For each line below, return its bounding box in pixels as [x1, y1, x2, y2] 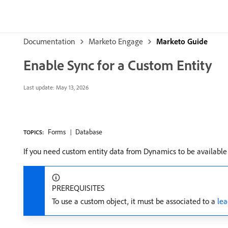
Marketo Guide [156, 36, 208, 46]
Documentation [23, 36, 75, 46]
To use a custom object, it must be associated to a [52, 196, 217, 206]
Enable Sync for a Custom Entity [23, 56, 212, 74]
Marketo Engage [89, 36, 143, 46]
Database [75, 127, 102, 136]
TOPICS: [23, 128, 44, 136]
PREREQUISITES [52, 183, 105, 193]
